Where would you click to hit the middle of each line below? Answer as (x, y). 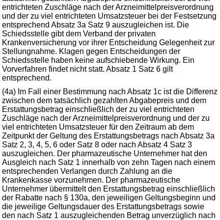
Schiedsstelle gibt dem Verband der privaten (79, 34)
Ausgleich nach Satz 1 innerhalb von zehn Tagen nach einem (109, 162)
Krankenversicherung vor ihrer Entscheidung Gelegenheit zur (108, 42)
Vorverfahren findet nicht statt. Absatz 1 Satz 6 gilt (87, 69)
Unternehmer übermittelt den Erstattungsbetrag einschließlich (109, 189)
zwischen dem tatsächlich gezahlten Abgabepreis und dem (104, 100)
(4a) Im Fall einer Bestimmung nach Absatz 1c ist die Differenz (110, 92)
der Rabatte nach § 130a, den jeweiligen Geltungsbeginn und (109, 198)
